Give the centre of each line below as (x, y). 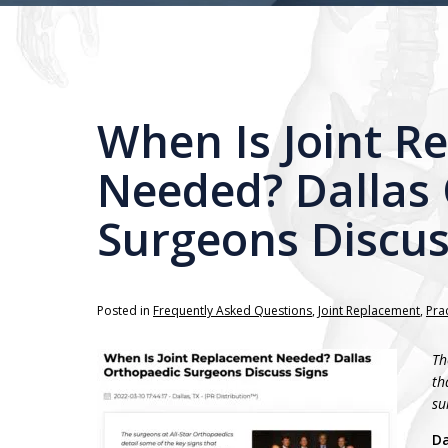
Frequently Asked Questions (232, 310)
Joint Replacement (369, 310)
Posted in (125, 310)
